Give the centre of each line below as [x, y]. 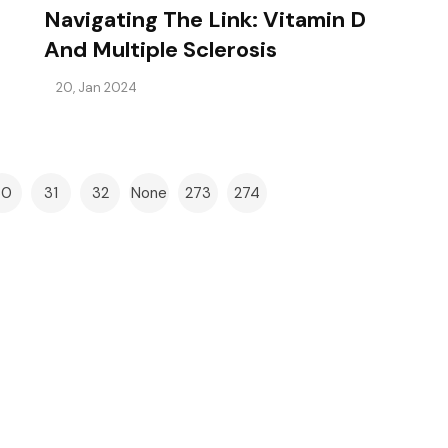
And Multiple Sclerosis [160, 50]
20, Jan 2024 [97, 87]
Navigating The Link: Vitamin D [205, 20]
